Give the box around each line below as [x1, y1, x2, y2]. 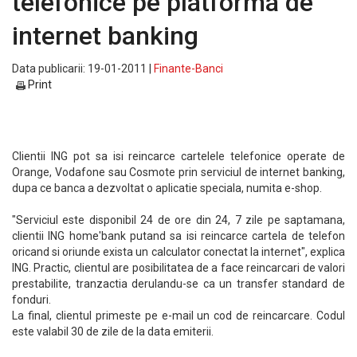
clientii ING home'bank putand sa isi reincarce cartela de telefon [12, 229, 345, 242]
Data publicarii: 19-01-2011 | [12, 62, 154, 75]
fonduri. [12, 293, 51, 306]
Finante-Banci [154, 62, 223, 75]
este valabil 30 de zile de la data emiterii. [12, 325, 214, 338]
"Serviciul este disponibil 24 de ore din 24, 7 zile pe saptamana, [12, 214, 345, 226]
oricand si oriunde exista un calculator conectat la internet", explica [12, 245, 345, 258]
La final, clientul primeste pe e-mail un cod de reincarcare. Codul [12, 309, 345, 322]
